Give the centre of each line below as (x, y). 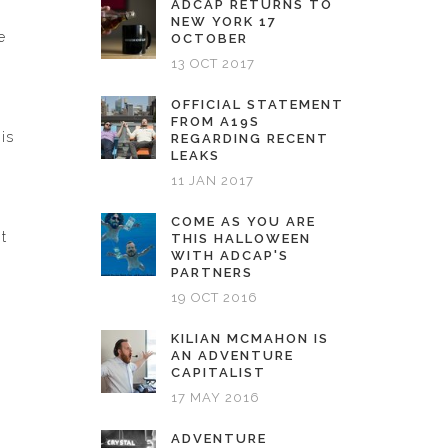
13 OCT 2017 (213, 63)
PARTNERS (212, 272)
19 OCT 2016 (214, 297)
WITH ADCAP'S (230, 255)
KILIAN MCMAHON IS (250, 338)
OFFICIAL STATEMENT (257, 104)
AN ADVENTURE (232, 355)
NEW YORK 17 (224, 21)
